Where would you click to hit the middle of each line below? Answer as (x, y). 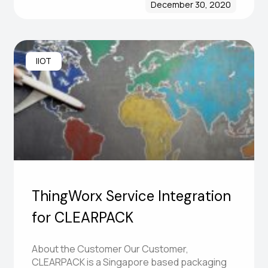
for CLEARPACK (83, 217)
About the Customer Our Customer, (110, 249)
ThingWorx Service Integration (132, 196)
